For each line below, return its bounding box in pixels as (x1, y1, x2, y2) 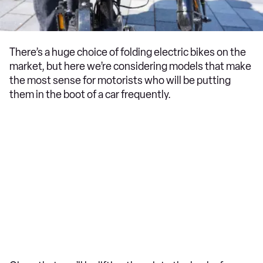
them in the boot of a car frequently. (9, 88, 173, 101)
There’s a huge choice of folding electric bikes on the (9, 46, 246, 59)
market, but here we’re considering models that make (9, 60, 251, 73)
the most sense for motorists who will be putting (9, 74, 231, 87)
